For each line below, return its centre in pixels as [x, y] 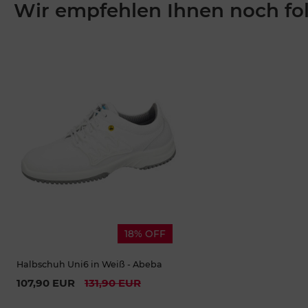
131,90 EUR [113, 283]
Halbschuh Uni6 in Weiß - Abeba [89, 264]
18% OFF [145, 233]
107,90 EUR [46, 283]
